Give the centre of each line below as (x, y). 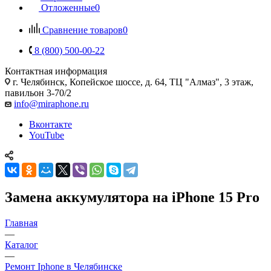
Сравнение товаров (83, 30)
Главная (21, 223)
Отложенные (68, 7)
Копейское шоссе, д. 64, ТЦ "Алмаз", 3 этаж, (162, 82)
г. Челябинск (39, 82)
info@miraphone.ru (51, 103)
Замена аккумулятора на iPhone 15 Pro (132, 197)
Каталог (21, 244)
